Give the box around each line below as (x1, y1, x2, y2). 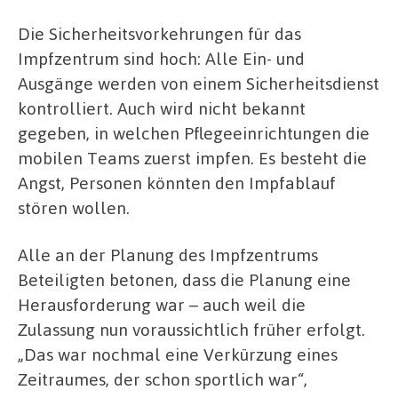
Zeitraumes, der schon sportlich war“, (18, 368, 307, 391)
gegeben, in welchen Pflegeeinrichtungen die (18, 121, 370, 144)
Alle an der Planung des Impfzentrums (18, 243, 318, 267)
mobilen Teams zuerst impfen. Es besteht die (18, 146, 367, 169)
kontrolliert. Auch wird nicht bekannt (18, 96, 306, 119)
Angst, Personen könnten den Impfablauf (18, 171, 336, 194)
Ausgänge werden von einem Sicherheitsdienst (18, 71, 379, 94)
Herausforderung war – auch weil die (18, 293, 306, 316)
